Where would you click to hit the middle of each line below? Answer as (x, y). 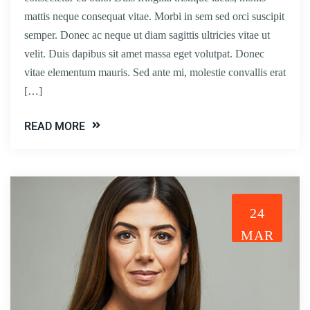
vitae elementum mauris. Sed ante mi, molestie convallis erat (155, 72)
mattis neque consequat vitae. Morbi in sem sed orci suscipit (154, 16)
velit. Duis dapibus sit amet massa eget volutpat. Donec (144, 53)
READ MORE (55, 126)
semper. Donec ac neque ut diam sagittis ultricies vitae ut (147, 35)
